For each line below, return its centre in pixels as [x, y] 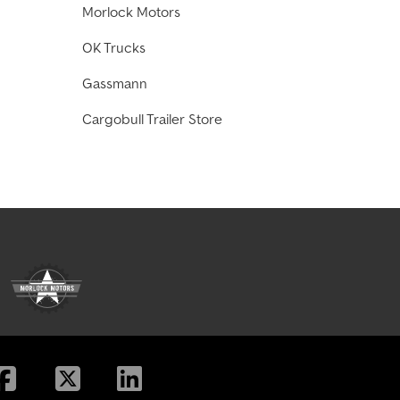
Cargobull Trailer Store [152, 119]
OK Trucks [114, 48]
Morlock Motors [131, 12]
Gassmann [115, 83]
